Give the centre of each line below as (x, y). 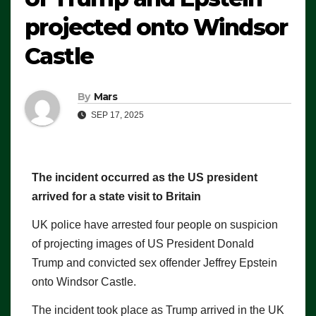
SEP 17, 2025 (116, 115)
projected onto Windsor (156, 28)
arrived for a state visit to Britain (116, 197)
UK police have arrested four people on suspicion (155, 225)
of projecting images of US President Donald (143, 244)
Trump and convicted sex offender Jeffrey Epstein (154, 263)
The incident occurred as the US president (145, 178)
